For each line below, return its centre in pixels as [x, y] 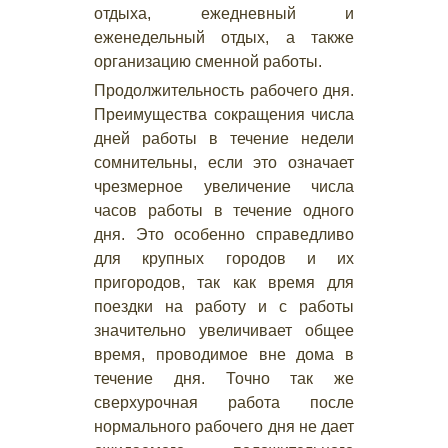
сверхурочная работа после [224, 402]
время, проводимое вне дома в [224, 354]
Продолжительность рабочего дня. [224, 90]
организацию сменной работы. [208, 61]
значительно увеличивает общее [224, 330]
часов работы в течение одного [224, 210]
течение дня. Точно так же [224, 378]
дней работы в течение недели [224, 138]
